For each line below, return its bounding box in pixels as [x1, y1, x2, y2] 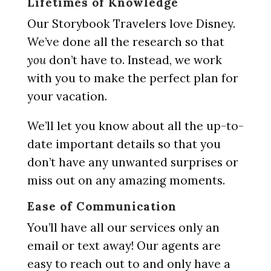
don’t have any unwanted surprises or [27, 155, 238, 169]
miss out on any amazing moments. [27, 173, 225, 188]
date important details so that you [27, 137, 221, 151]
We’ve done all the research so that [27, 34, 224, 49]
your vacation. [27, 89, 107, 103]
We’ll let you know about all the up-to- [27, 119, 244, 133]
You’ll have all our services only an [27, 220, 220, 235]
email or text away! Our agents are [27, 238, 221, 253]
